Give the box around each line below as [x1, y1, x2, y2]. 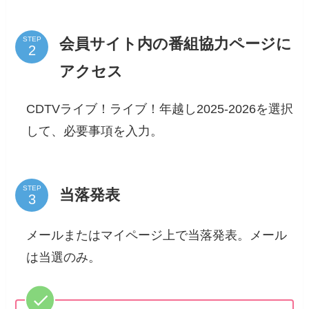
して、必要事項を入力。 [26, 123, 163, 138]
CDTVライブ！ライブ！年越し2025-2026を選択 [26, 101, 294, 116]
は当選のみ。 [26, 250, 101, 265]
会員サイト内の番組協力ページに [59, 34, 292, 52]
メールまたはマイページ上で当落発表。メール [26, 228, 288, 243]
